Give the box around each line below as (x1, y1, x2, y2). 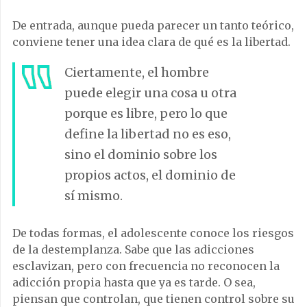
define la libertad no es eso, (64, 125, 231, 142)
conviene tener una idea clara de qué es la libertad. (12, 34, 291, 49)
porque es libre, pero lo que (64, 105, 228, 121)
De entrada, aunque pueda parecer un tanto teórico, (12, 18, 294, 32)
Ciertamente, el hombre (64, 64, 209, 80)
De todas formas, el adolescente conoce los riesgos (12, 225, 294, 240)
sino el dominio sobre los (64, 146, 217, 162)
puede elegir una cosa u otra (64, 84, 236, 101)
